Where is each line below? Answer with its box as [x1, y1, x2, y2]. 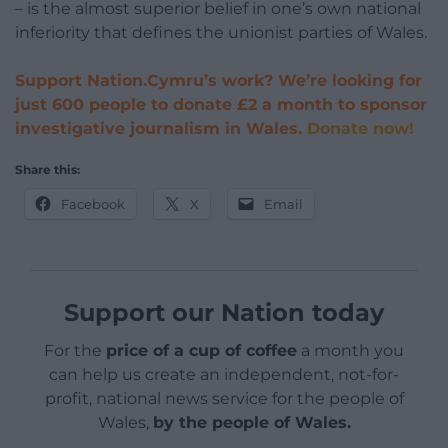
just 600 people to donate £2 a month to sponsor [15, 94, 427, 114]
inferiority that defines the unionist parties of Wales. [15, 22, 427, 42]
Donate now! [307, 118, 414, 138]
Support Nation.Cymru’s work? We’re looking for [15, 70, 422, 90]
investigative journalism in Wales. [15, 118, 307, 138]
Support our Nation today [64, 297, 384, 327]
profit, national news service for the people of [44, 388, 404, 408]
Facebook [61, 195, 125, 212]
